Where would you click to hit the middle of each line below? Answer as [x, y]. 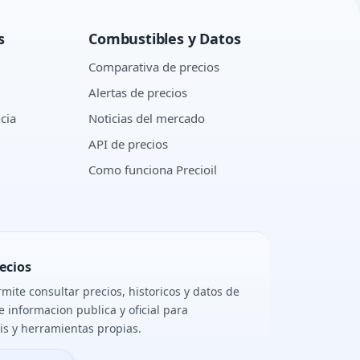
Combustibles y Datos [165, 39]
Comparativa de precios [154, 67]
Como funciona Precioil [153, 170]
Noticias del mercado [147, 118]
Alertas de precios [138, 92]
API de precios [129, 144]
